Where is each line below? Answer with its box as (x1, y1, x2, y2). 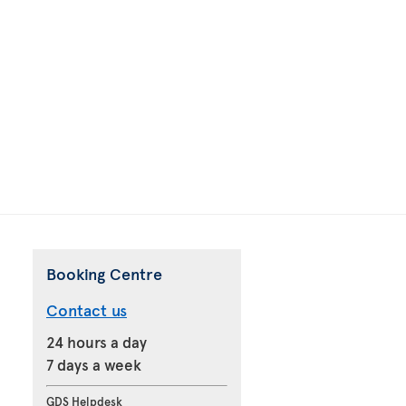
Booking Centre (46, 261, 162, 285)
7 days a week (46, 353, 141, 375)
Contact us (46, 297, 127, 321)
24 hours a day (46, 330, 147, 353)
